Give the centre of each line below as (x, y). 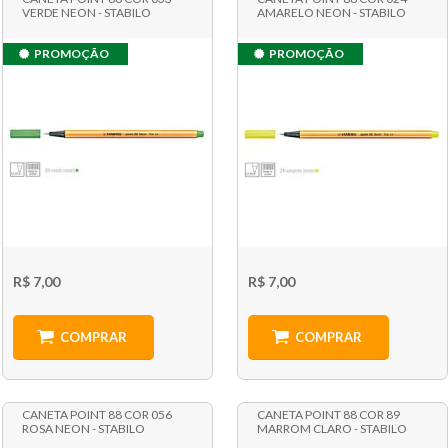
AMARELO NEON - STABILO (332, 13)
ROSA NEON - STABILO (83, 428)
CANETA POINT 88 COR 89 (329, 414)
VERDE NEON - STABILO (86, 13)
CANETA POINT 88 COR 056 (96, 414)
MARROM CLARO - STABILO (332, 428)
